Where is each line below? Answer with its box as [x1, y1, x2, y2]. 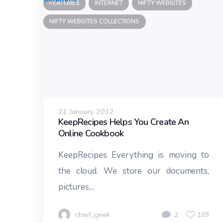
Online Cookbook [58, 127, 124, 140]
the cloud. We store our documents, [58, 165, 210, 177]
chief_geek [75, 210, 110, 220]
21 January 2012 [58, 107, 114, 117]
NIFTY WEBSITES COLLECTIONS [49, 17, 140, 25]
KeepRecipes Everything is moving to [58, 149, 210, 161]
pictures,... [58, 181, 95, 193]
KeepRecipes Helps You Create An [58, 116, 189, 128]
